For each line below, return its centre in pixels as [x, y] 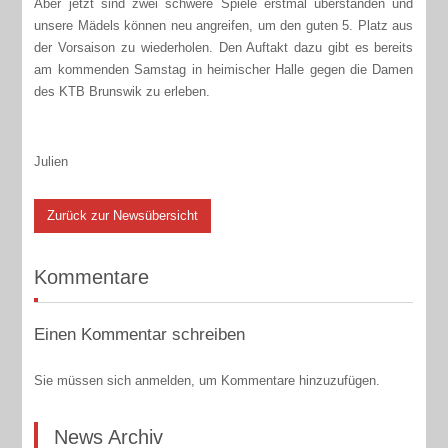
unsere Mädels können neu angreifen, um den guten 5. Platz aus [224, 25]
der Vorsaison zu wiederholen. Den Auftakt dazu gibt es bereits [224, 47]
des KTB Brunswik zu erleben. [122, 91]
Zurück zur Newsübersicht [123, 215]
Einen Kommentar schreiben [140, 335]
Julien [51, 161]
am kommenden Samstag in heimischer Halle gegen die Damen [224, 69]
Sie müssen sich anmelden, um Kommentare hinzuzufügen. [207, 381]
